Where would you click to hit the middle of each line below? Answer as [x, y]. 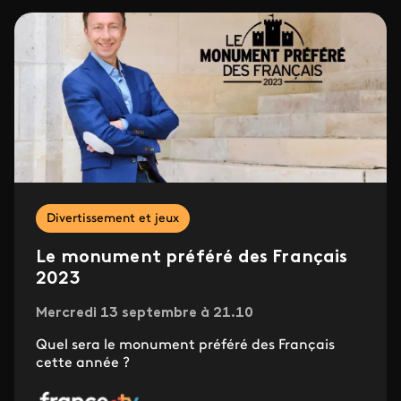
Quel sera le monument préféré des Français [185, 345]
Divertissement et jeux [113, 218]
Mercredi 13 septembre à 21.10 [145, 313]
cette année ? [85, 363]
